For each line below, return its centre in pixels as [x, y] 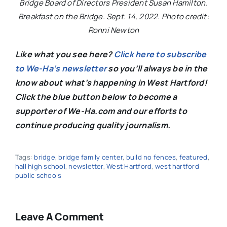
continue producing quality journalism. [93, 125]
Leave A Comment [59, 216]
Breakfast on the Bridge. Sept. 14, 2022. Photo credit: [113, 16]
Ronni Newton [113, 30]
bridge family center [91, 157]
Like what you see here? [64, 54]
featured [193, 157]
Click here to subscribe [160, 54]
